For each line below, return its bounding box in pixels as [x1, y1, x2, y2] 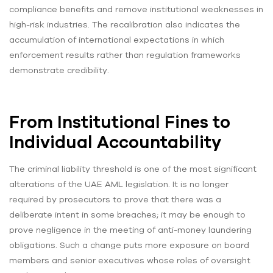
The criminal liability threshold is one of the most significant [9, 164, 257, 174]
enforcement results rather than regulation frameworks [9, 49, 241, 60]
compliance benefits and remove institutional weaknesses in [9, 4, 263, 14]
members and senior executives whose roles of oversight [9, 255, 250, 266]
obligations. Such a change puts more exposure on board [9, 240, 249, 250]
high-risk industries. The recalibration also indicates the [9, 19, 240, 29]
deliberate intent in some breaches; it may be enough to [9, 210, 246, 220]
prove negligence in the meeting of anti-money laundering [9, 225, 252, 235]
